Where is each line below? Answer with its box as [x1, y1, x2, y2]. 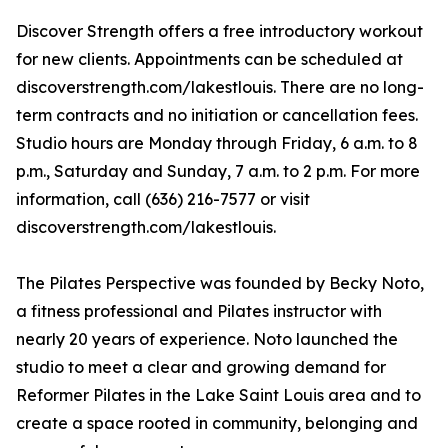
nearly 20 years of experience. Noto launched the [16, 329, 398, 350]
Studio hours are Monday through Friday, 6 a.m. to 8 [16, 133, 418, 154]
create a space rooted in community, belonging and [16, 413, 418, 434]
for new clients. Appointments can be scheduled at [16, 49, 403, 70]
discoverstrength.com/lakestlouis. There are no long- [16, 77, 424, 98]
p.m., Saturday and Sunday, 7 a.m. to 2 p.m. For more [16, 161, 420, 182]
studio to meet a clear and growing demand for [16, 357, 386, 378]
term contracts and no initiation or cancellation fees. [16, 105, 418, 126]
